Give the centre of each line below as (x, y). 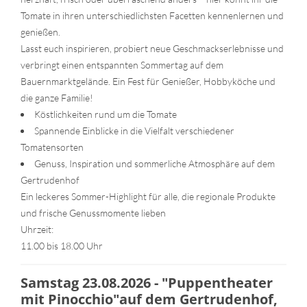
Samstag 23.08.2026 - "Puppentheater (147, 282)
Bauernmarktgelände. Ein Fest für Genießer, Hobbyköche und (148, 81)
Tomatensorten (52, 147)
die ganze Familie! (57, 97)
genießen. (40, 32)
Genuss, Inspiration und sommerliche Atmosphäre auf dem (155, 163)
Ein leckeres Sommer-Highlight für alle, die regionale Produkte (148, 196)
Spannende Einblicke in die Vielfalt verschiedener (134, 130)
